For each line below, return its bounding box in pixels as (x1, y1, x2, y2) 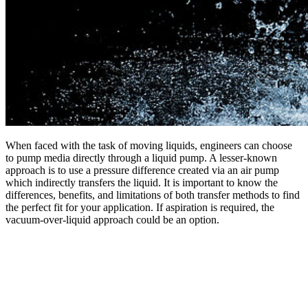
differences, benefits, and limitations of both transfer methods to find (5, 188, 300, 201)
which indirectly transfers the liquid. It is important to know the (5, 176, 278, 188)
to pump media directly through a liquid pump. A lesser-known (5, 151, 277, 164)
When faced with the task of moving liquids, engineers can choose (5, 139, 292, 151)
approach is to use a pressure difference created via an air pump (5, 164, 279, 176)
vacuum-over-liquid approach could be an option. (5, 213, 219, 225)
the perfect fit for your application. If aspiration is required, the (5, 201, 274, 213)
